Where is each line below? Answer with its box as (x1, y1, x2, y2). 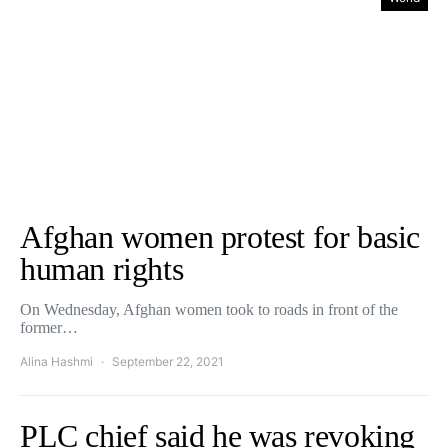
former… (20, 319, 78, 336)
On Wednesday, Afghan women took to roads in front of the (20, 301, 398, 318)
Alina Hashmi (20, 354, 93, 369)
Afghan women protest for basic (20, 219, 421, 255)
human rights (20, 251, 184, 287)
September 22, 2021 (112, 354, 224, 369)
